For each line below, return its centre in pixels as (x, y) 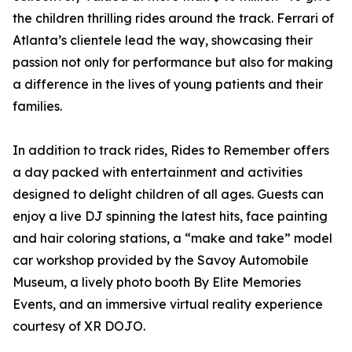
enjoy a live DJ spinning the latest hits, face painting (170, 216)
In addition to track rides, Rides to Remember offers (171, 150)
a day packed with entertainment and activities (158, 172)
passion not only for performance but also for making (173, 62)
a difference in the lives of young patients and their (168, 84)
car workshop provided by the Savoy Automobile (161, 260)
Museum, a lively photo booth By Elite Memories (157, 282)
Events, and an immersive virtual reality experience (168, 304)
